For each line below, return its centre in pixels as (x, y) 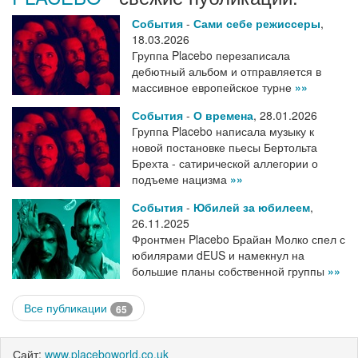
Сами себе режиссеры (257, 23)
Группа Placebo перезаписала (211, 55)
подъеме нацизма (181, 179)
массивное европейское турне (213, 87)
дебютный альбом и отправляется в (227, 71)
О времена (223, 115)
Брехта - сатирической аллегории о (225, 163)
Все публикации (67, 308)
